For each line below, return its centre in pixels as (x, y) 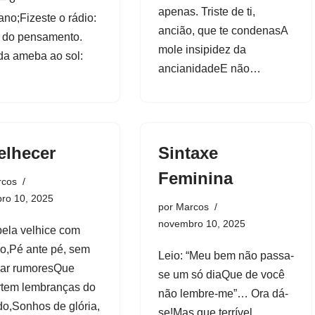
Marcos (192, 206)
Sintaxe (188, 153)
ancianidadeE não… (211, 68)
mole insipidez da (202, 49)
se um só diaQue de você (221, 274)
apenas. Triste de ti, (206, 11)
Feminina (195, 178)
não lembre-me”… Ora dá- (223, 293)
